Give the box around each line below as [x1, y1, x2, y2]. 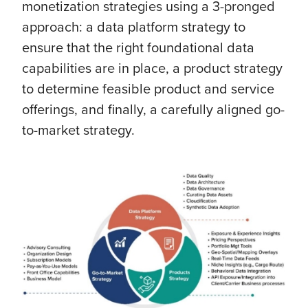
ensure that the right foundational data [22, 37, 254, 57]
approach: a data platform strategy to [22, 16, 245, 36]
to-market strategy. [22, 120, 135, 140]
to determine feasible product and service [22, 78, 274, 98]
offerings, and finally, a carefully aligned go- [22, 99, 285, 119]
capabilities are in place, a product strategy [22, 58, 283, 78]
